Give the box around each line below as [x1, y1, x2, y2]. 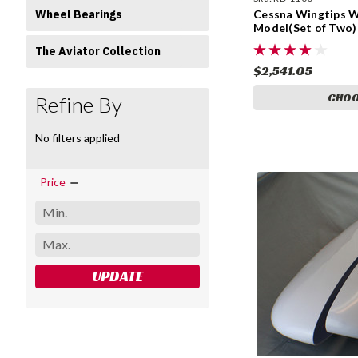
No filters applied [35, 130, 120, 145]
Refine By [35, 92, 123, 117]
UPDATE [92, 266, 144, 285]
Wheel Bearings [35, 7, 122, 22]
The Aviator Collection [35, 44, 161, 58]
